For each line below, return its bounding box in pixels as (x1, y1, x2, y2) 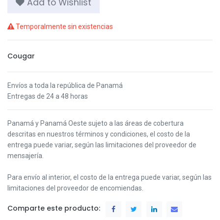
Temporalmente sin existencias (14, 22, 113, 30)
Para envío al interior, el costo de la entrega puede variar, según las (7, 173, 212, 181)
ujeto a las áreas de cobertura (92, 119, 184, 127)
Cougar (7, 51, 35, 61)
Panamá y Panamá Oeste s (7, 119, 92, 127)
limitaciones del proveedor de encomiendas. (7, 184, 143, 192)
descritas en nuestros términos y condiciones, (7, 130, 150, 138)
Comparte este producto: (7, 203, 100, 214)
